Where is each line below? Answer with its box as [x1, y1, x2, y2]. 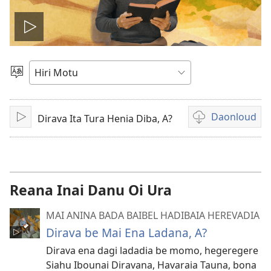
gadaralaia [29, 59, 120, 81]
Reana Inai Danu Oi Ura [10, 180, 172, 200]
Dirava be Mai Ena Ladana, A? [46, 224, 207, 241]
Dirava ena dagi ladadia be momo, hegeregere [46, 244, 258, 257]
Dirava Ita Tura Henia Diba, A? [38, 111, 172, 125]
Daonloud [211, 110, 256, 123]
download [190, 131, 236, 145]
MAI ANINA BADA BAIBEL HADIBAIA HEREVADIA [46, 209, 260, 222]
